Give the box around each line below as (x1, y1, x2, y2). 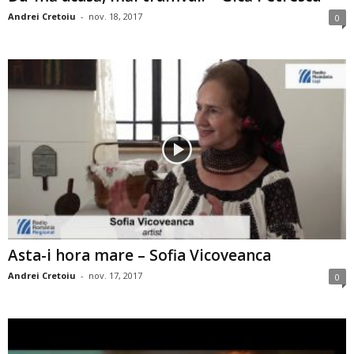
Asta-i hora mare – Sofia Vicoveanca (8, 245, 271, 266)
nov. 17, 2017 (88, 269, 142, 282)
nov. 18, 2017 (88, 9, 142, 22)
